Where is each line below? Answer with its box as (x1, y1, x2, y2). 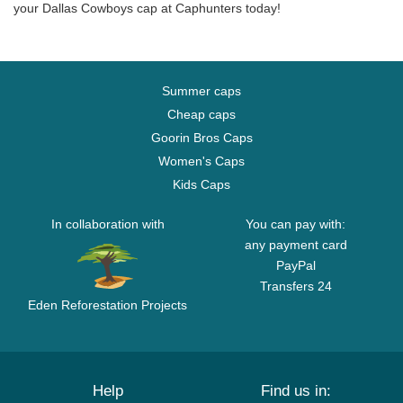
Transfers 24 (259, 279, 332, 293)
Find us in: (260, 382, 331, 399)
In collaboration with (50, 217, 165, 231)
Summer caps (162, 84, 241, 98)
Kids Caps (173, 177, 230, 192)
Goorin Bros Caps (150, 130, 253, 145)
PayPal (275, 258, 316, 273)
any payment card (244, 237, 347, 252)
